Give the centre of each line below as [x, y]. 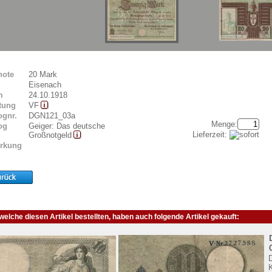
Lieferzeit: [211, 134]
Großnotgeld [50, 135]
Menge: [224, 124]
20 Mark [43, 74]
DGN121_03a [52, 115]
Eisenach [45, 84]
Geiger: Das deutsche [67, 126]
